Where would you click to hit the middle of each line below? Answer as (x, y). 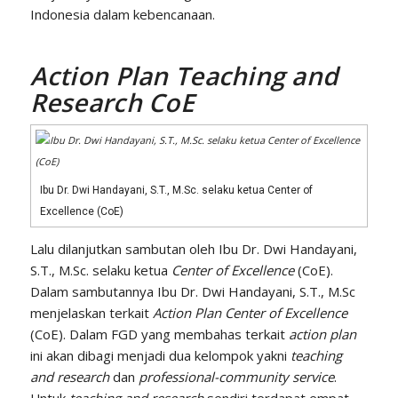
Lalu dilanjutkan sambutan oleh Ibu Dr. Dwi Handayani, (193, 249)
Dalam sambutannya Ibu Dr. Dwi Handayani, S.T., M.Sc (192, 292)
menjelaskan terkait (91, 313)
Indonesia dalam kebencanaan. (122, 14)
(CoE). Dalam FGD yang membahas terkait (159, 334)
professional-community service (236, 377)
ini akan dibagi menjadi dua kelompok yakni (160, 356)
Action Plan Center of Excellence (250, 313)
